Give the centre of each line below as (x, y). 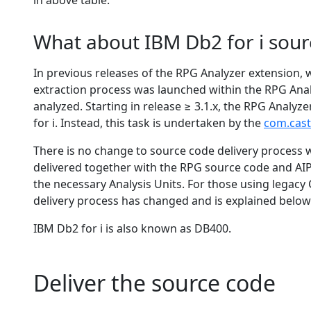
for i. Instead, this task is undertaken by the (149, 123)
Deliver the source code (154, 283)
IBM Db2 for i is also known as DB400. (132, 228)
